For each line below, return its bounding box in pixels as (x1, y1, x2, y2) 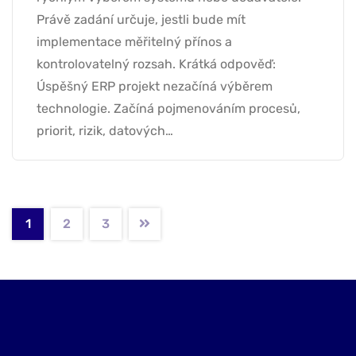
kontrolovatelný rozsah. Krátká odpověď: (37, 56, 276, 72)
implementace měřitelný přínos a (37, 34, 232, 50)
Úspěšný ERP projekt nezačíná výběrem (37, 79, 273, 95)
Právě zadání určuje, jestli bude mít (37, 12, 246, 28)
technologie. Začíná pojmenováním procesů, (37, 101, 300, 117)
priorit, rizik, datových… (37, 123, 173, 139)
